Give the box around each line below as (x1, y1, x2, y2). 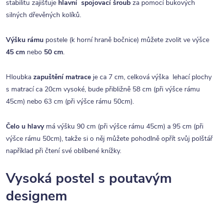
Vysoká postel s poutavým (6, 169, 172, 188)
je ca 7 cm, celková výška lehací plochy (91, 72, 212, 82)
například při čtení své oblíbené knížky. (6, 146, 121, 156)
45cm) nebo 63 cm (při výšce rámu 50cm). (6, 97, 134, 107)
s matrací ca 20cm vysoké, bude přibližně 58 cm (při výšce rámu (6, 85, 200, 94)
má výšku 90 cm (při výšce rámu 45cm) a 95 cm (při (44, 122, 203, 131)
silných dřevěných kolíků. (6, 10, 81, 20)
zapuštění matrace (33, 72, 91, 82)
